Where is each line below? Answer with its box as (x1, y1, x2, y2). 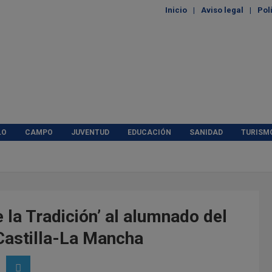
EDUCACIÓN (127, 127, 171, 137)
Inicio (165, 5, 187, 15)
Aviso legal (201, 5, 243, 15)
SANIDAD (189, 127, 223, 137)
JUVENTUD (71, 127, 109, 137)
